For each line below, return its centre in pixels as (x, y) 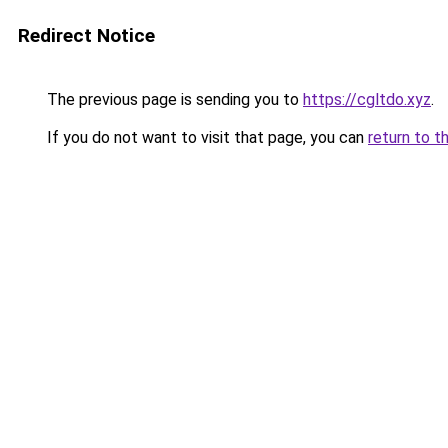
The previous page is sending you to (173, 99)
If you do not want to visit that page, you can (205, 137)
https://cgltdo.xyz (367, 99)
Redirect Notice (86, 35)
